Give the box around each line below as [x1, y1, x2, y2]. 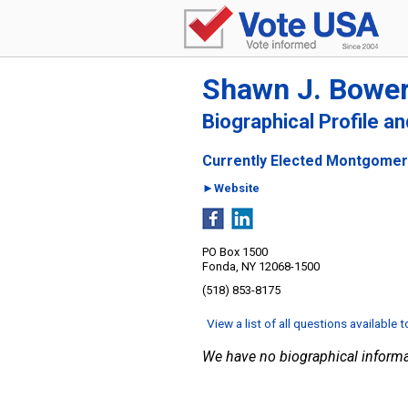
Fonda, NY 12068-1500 [202, 260, 320, 273]
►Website [202, 181, 260, 195]
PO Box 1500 [202, 245, 268, 259]
